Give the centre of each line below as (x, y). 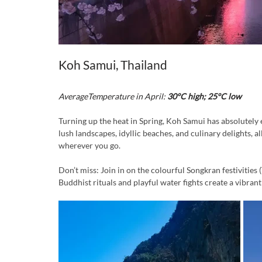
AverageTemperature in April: (112, 96)
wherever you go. (89, 145)
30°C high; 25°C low (204, 96)
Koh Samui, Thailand (113, 64)
